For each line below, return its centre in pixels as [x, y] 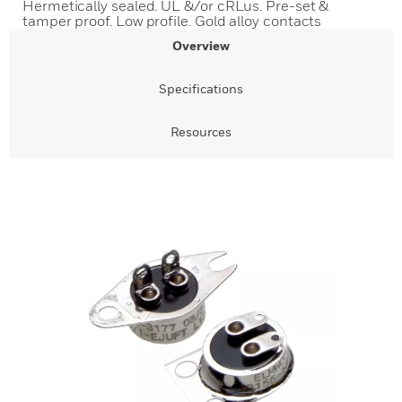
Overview [201, 45]
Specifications [201, 88]
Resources [201, 131]
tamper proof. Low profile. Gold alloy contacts [172, 21]
